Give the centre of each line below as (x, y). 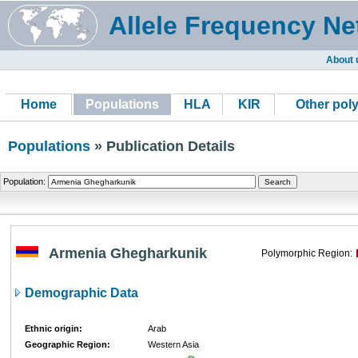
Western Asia (173, 344)
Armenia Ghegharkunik (128, 253)
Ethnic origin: (54, 328)
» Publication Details (163, 146)
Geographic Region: (68, 344)
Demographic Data (80, 293)
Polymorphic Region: (307, 253)
